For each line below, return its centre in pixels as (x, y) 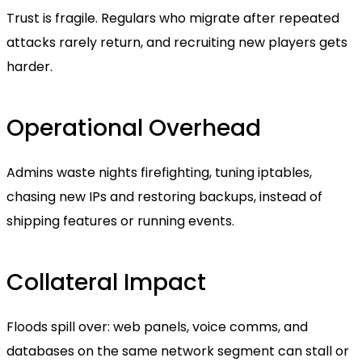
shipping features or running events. (120, 221)
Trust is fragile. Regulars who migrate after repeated (173, 18)
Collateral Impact (106, 282)
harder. (29, 66)
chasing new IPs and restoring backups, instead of (164, 196)
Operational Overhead (134, 128)
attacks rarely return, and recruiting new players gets (177, 42)
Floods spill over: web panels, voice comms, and (157, 326)
